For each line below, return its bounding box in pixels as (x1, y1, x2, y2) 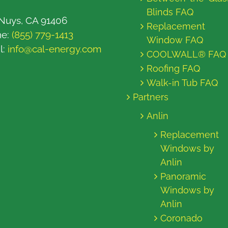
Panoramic (160, 171, 206, 182)
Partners (133, 92, 168, 102)
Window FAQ (147, 35, 203, 45)
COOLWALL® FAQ (147, 49, 226, 60)
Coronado (160, 213, 203, 223)
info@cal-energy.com (8, 43, 101, 54)
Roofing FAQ (147, 63, 200, 74)
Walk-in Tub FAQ (147, 77, 218, 88)
